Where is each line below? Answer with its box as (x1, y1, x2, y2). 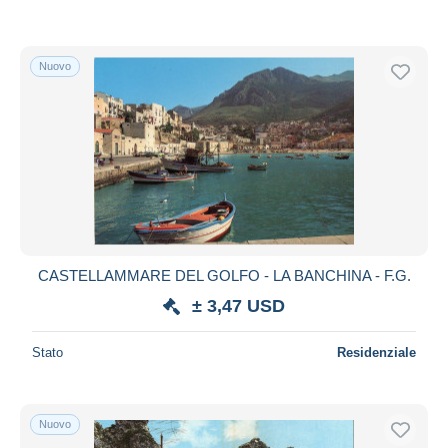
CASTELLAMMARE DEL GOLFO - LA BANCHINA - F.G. (37, 266, 411, 284)
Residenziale (337, 344, 416, 360)
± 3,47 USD (192, 295, 285, 316)
